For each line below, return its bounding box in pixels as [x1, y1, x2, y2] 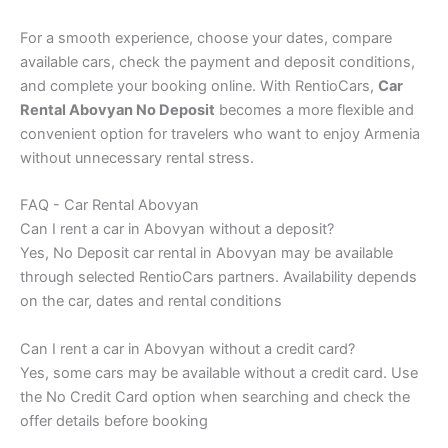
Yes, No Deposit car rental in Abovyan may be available [20, 244, 393, 263]
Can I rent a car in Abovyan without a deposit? [20, 220, 334, 239]
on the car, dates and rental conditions [20, 292, 282, 311]
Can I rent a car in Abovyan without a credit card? [20, 339, 355, 358]
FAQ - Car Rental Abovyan [20, 196, 199, 215]
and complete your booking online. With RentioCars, [20, 77, 378, 95]
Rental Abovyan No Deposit [20, 101, 215, 119]
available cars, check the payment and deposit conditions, [20, 53, 415, 71]
